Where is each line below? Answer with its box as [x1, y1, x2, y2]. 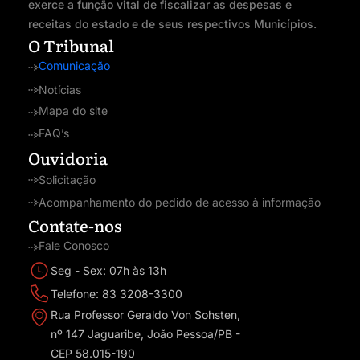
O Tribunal [28, 33, 114, 58]
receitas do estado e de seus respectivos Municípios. [28, 17, 317, 31]
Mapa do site [38, 104, 108, 118]
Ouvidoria [28, 145, 108, 170]
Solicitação [38, 173, 96, 187]
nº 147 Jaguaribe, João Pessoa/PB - [51, 327, 240, 342]
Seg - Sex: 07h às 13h [51, 264, 166, 278]
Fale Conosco [39, 239, 109, 253]
